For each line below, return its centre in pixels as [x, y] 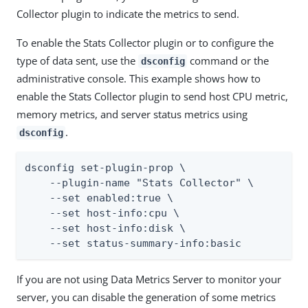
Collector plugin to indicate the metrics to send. [128, 14]
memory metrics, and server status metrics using [132, 114]
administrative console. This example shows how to [139, 78]
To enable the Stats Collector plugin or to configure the [145, 43]
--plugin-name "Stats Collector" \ [139, 183]
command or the [228, 60]
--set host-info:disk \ [105, 228]
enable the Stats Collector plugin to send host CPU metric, [152, 96]
